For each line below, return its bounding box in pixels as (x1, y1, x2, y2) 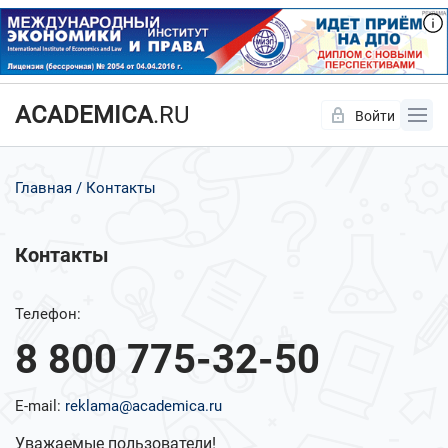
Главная (15, 179, 72, 198)
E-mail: (15, 397, 65, 416)
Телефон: (15, 305, 81, 324)
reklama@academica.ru (65, 397, 222, 416)
